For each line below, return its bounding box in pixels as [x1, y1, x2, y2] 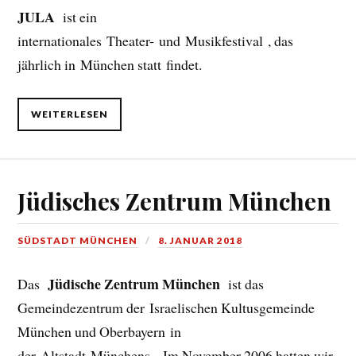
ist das [223, 274, 265, 294]
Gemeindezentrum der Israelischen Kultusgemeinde [17, 298, 315, 318]
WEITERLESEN [31, 108, 109, 120]
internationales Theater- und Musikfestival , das [17, 31, 294, 51]
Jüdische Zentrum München [48, 273, 224, 295]
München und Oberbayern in [17, 322, 182, 342]
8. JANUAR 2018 [158, 234, 243, 247]
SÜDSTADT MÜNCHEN [17, 234, 138, 247]
